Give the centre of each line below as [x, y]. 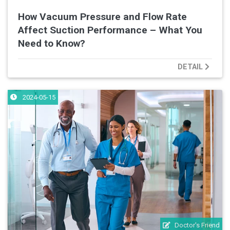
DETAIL [191, 67]
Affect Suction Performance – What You [110, 30]
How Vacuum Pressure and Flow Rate [102, 16]
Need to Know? [52, 43]
